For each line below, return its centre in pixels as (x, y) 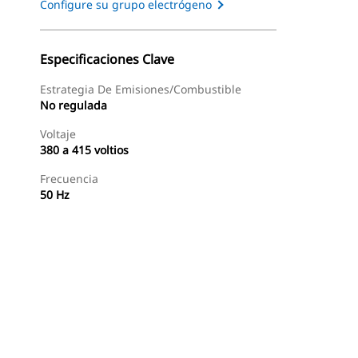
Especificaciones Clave (107, 59)
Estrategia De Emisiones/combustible (141, 89)
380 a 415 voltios (84, 150)
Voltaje (58, 134)
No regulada (74, 105)
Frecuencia (69, 179)
